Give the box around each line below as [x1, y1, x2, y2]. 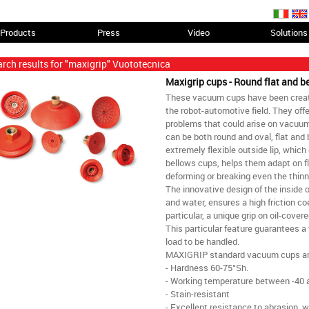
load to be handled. [165, 236, 239, 248]
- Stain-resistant [165, 288, 230, 300]
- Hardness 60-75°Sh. [165, 262, 248, 274]
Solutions [270, 26, 308, 39]
